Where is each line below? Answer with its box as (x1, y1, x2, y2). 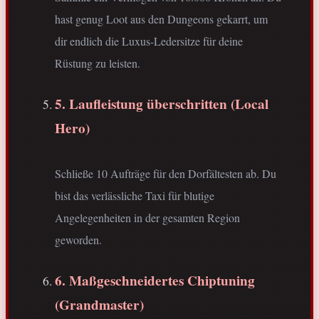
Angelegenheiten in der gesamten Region (55, 210, 240, 226)
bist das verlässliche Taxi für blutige (55, 188, 214, 204)
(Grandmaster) (55, 295, 144, 315)
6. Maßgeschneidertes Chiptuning (55, 271, 255, 291)
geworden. (55, 232, 102, 248)
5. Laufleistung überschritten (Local (55, 94, 268, 115)
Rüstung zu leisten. (55, 56, 140, 71)
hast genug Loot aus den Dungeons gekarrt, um (55, 11, 268, 27)
